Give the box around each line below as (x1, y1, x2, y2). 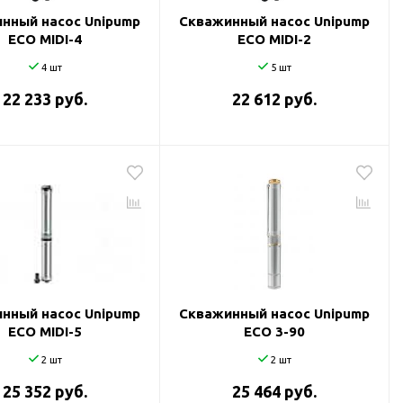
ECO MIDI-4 (8, 31, 82, 47)
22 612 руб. (232, 90, 317, 108)
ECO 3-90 (244, 324, 305, 339)
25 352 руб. (3, 382, 87, 400)
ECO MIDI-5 (8, 324, 82, 339)
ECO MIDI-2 (237, 31, 311, 47)
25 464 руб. (232, 382, 317, 400)
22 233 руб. (3, 90, 87, 108)
